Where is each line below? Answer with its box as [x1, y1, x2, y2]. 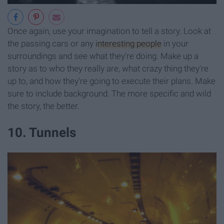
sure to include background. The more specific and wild [7, 88, 211, 98]
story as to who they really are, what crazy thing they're [7, 63, 208, 73]
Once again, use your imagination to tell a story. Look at [7, 25, 211, 36]
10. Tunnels [7, 124, 76, 140]
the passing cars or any [7, 38, 95, 48]
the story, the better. [7, 100, 79, 111]
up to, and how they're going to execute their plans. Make [7, 75, 215, 86]
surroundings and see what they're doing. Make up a [7, 50, 198, 61]
